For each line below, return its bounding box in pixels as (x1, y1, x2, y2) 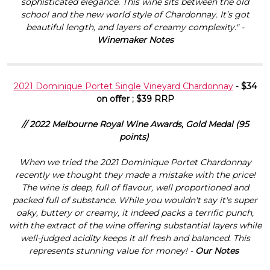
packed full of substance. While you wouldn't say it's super (13, 194, 257, 206)
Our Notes (195, 245, 241, 256)
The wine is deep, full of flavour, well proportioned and (21, 181, 249, 193)
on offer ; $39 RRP (96, 93, 174, 104)
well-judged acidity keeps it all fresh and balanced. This (20, 232, 250, 243)
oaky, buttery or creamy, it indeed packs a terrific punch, (16, 207, 254, 218)
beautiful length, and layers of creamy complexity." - (26, 21, 244, 33)
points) (119, 131, 151, 142)
